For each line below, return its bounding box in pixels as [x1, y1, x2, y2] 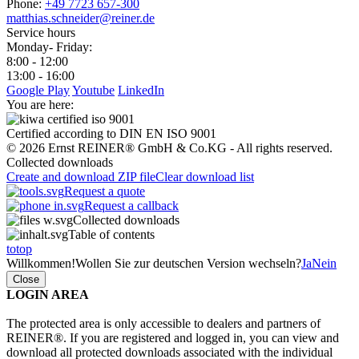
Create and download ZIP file [6, 169, 155, 184]
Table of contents [68, 227, 155, 241]
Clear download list [155, 169, 254, 184]
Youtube [72, 83, 115, 97]
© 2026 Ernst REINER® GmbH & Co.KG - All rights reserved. [6, 140, 333, 155]
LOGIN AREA [6, 287, 89, 301]
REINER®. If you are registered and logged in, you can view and [6, 330, 339, 345]
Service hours [6, 25, 75, 39]
